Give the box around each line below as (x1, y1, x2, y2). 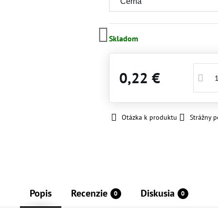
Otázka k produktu (121, 113, 177, 122)
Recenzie (71, 187, 108, 200)
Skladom (109, 34, 138, 43)
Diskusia (140, 187, 175, 200)
